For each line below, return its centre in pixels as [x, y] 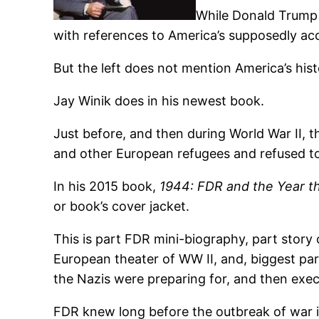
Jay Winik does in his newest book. [159, 101]
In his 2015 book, [107, 187]
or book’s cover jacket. [122, 206]
